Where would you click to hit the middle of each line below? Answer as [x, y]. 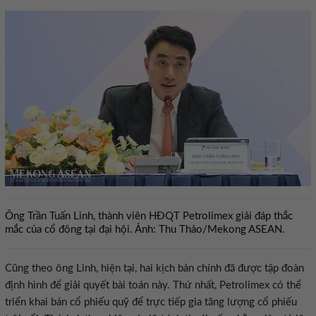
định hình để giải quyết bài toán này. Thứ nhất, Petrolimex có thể [153, 285]
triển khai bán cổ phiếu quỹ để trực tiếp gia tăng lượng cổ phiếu [151, 302]
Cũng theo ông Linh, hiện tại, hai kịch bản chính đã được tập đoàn [154, 268]
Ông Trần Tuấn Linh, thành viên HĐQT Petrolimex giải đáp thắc [149, 216]
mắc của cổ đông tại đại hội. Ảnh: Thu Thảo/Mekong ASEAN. [145, 229]
